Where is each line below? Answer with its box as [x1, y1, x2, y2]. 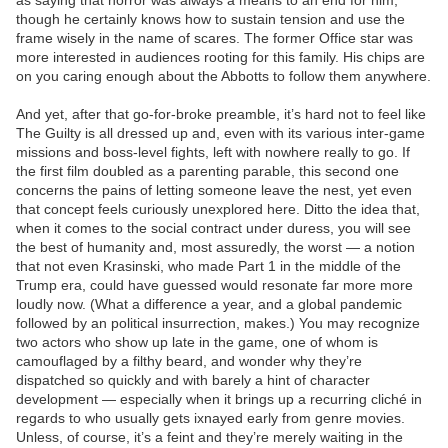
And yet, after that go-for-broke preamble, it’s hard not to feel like [16, 106, 426, 123]
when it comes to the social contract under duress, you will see [16, 220, 411, 237]
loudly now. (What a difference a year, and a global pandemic [16, 296, 402, 313]
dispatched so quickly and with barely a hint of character [16, 372, 370, 389]
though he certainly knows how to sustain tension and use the [16, 11, 405, 28]
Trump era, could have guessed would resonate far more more [16, 277, 413, 294]
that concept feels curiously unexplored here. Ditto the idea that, [16, 201, 420, 218]
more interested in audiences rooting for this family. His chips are [16, 49, 425, 66]
